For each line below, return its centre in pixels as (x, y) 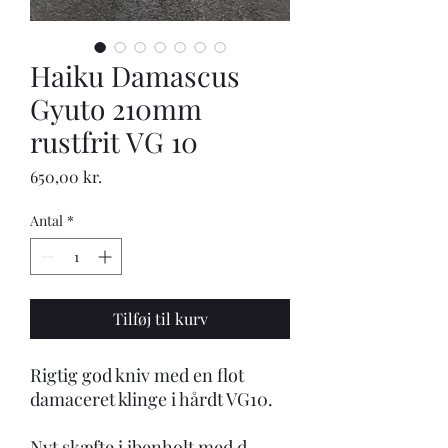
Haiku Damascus (135, 75)
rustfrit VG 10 (114, 141)
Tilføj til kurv (160, 318)
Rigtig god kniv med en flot (137, 375)
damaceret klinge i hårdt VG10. (151, 399)
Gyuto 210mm (116, 108)
